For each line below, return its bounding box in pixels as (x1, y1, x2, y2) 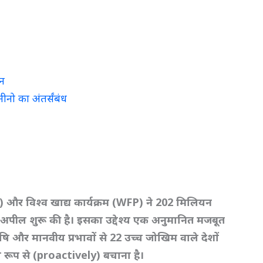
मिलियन (176, 194, 213, 209)
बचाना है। (103, 247, 144, 262)
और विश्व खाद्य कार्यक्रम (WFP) (6, 194, 147, 209)
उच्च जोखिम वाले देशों (124, 230, 220, 244)
